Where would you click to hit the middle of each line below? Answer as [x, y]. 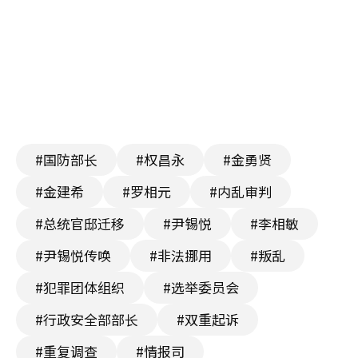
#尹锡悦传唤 [73, 256]
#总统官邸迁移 [80, 224]
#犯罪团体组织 [80, 288]
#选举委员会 [201, 288]
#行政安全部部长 [87, 320]
